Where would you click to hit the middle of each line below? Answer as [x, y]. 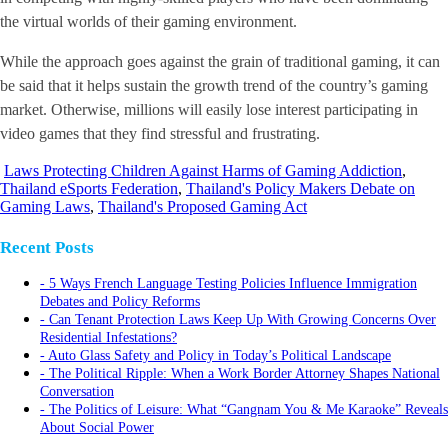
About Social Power [97, 428]
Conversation [77, 392]
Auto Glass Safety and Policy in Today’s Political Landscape [219, 356]
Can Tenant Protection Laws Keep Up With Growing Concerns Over [242, 320]
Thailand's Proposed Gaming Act [202, 206]
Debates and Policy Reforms [120, 302]
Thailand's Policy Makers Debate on [300, 188]
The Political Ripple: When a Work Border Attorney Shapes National [244, 374]
